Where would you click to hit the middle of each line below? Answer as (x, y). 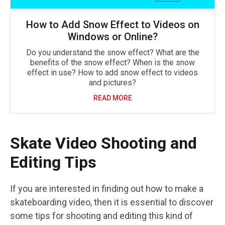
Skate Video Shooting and (103, 143)
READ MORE (113, 98)
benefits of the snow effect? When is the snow (113, 63)
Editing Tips (53, 162)
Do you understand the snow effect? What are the (113, 53)
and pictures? (113, 83)
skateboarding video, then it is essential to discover (112, 202)
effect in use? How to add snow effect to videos (113, 73)
